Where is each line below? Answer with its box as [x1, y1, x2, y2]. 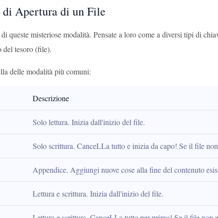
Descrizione [33, 93, 69, 103]
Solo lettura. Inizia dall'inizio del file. [33, 117, 145, 127]
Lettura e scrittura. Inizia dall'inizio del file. [33, 188, 163, 199]
